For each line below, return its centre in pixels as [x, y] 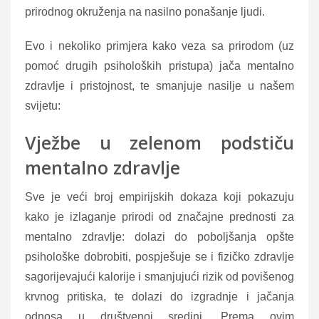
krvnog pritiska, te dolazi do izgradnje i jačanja [159, 296]
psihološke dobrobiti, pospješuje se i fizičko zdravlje [159, 256]
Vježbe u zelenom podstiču [159, 142]
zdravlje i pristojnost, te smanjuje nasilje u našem [159, 85]
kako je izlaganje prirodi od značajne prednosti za [159, 216]
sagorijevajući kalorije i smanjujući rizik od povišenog [159, 276]
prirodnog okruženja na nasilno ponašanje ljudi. [145, 11]
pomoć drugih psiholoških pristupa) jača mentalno [159, 66]
